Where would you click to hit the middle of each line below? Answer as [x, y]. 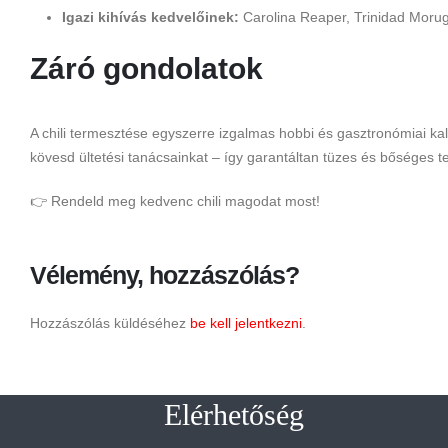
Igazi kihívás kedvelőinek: [150, 17]
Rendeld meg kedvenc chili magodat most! [185, 201]
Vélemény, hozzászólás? [165, 275]
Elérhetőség [234, 415]
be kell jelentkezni [246, 323]
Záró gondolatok [146, 69]
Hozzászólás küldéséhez [110, 323]
